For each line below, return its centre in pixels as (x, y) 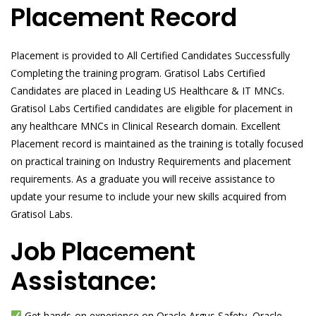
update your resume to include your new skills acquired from (148, 196)
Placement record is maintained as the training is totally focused (157, 144)
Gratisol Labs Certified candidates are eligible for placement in (152, 108)
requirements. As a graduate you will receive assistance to (143, 179)
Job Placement (103, 251)
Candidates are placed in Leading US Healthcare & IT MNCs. (147, 91)
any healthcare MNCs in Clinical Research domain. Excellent (146, 126)
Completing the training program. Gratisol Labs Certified (138, 73)
